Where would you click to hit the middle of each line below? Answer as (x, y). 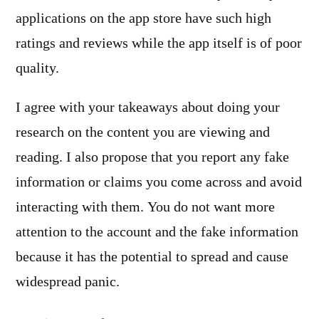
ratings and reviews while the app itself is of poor (159, 44)
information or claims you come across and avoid (159, 182)
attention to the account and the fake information (157, 232)
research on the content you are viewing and (143, 132)
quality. (37, 69)
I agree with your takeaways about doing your (148, 107)
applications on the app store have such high (143, 19)
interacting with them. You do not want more (145, 207)
